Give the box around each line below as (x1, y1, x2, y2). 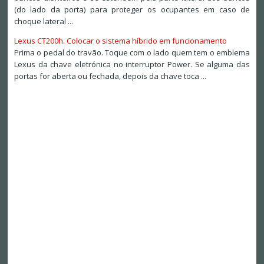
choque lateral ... (14, 16, 73, 27)
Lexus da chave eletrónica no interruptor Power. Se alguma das (14, 59, 250, 70)
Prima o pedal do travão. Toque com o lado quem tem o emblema (14, 47, 250, 58)
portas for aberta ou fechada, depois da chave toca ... (14, 71, 206, 82)
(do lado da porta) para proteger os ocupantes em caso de (14, 4, 250, 15)
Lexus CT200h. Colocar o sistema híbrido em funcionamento (14, 35, 227, 47)
